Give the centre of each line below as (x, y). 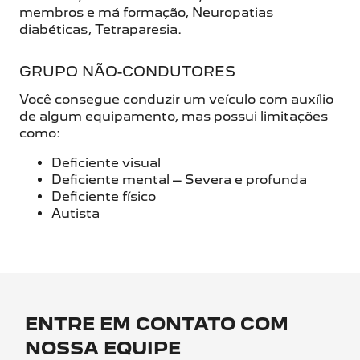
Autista (76, 213)
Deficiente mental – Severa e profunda (179, 180)
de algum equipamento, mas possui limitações (174, 116)
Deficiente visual (106, 163)
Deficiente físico (104, 196)
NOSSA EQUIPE (103, 348)
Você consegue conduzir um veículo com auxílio (176, 99)
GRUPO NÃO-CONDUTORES (127, 71)
